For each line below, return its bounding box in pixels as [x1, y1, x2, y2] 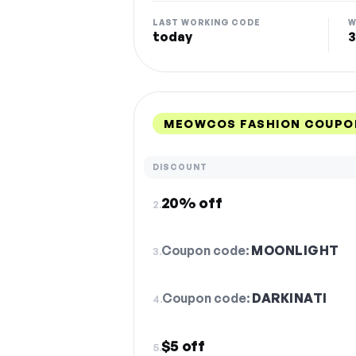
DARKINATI [252, 290, 327, 306]
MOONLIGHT [251, 242, 339, 258]
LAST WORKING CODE [153, 17, 261, 27]
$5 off [161, 337, 205, 354]
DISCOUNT [153, 162, 207, 172]
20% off [161, 194, 222, 211]
